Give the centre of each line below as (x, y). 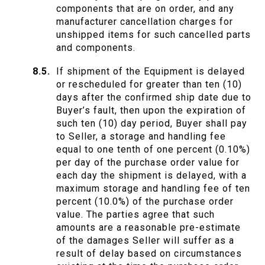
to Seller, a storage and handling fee (141, 137)
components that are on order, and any (145, 9)
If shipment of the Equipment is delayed (151, 72)
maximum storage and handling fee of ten (153, 189)
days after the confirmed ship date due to (154, 98)
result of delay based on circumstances (149, 254)
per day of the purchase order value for (148, 163)
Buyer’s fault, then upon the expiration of (151, 111)
